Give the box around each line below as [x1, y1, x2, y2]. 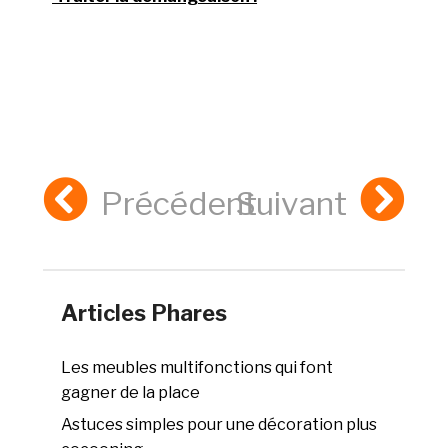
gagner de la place [61, 383, 201, 403]
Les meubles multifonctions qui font [61, 358, 334, 378]
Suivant [235, 184, 347, 224]
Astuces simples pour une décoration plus [61, 415, 378, 435]
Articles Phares [61, 300, 228, 327]
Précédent [101, 184, 258, 224]
